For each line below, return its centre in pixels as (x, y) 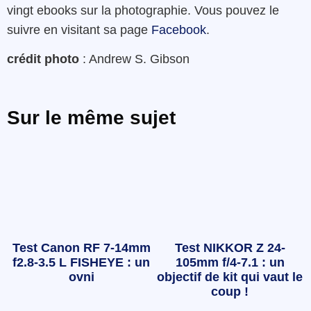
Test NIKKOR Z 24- (230, 247)
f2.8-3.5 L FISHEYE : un (81, 262)
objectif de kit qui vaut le (230, 277)
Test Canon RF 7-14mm (81, 247)
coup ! (230, 291)
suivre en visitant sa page (79, 30)
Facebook (179, 30)
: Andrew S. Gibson (134, 59)
